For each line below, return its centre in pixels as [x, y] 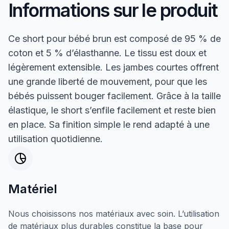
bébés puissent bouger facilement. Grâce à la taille [114, 96]
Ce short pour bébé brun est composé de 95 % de [114, 38]
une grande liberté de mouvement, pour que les [108, 81]
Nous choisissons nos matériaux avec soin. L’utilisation [114, 213]
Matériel [33, 189]
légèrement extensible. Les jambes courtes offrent [113, 67]
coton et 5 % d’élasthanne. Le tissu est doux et [107, 53]
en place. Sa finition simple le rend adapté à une [109, 124]
